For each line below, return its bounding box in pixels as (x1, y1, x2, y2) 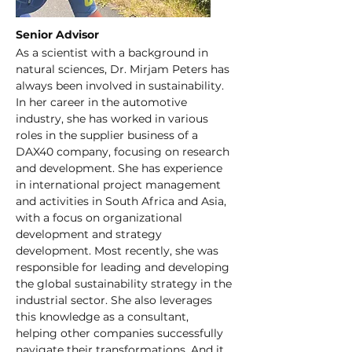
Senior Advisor (16, 27, 99, 42)
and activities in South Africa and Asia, (16, 194, 229, 208)
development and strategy (16, 227, 165, 241)
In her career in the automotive (16, 95, 190, 109)
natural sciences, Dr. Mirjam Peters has (16, 62, 233, 76)
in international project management (16, 178, 224, 192)
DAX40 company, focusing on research (16, 145, 233, 159)
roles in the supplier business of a (16, 128, 201, 142)
